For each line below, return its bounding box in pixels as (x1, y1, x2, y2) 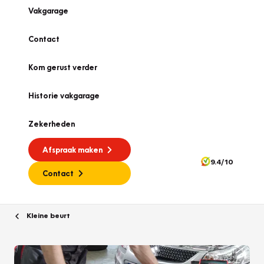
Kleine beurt (25, 210, 70, 220)
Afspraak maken (42, 145, 103, 154)
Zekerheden (28, 119, 75, 128)
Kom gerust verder (28, 62, 97, 72)
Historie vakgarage (28, 91, 100, 100)
